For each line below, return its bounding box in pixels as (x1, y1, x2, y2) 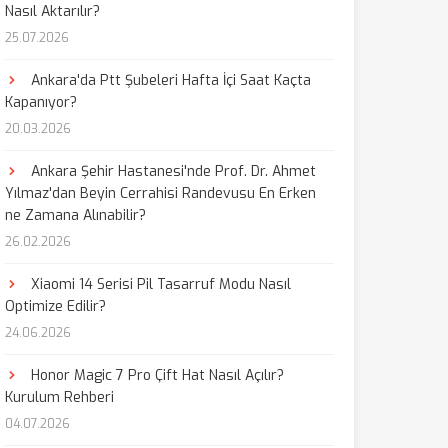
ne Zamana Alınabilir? (4, 206, 146, 225)
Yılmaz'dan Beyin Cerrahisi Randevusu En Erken (4, 184, 316, 203)
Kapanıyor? (4, 93, 77, 112)
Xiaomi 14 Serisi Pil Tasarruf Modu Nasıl (26, 275, 291, 294)
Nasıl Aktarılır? (4, 2, 100, 21)
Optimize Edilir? (4, 297, 106, 316)
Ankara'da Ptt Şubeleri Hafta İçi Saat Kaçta (26, 71, 311, 90)
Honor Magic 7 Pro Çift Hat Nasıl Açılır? (26, 366, 284, 385)
